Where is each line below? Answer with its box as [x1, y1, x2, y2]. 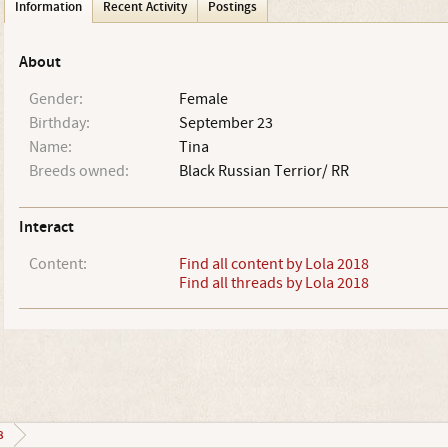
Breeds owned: [28, 161, 129, 181]
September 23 [178, 113, 273, 133]
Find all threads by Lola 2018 [178, 273, 369, 293]
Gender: [28, 89, 83, 109]
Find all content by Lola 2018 [178, 254, 369, 274]
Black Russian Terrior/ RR [178, 161, 349, 181]
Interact [18, 217, 74, 238]
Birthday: [28, 113, 90, 133]
